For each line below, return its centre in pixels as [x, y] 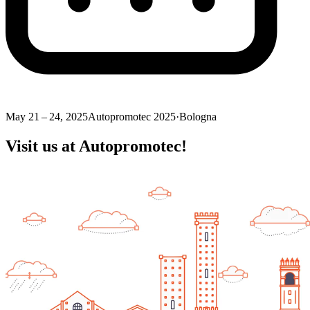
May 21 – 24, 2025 [47, 117]
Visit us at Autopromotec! [96, 146]
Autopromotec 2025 [132, 117]
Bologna [198, 117]
